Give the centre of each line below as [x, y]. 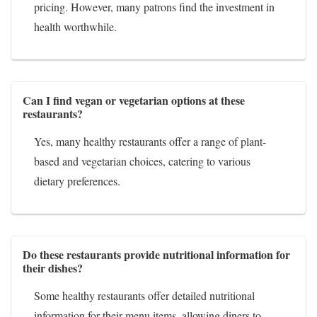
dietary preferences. [77, 180]
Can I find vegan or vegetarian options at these [134, 100]
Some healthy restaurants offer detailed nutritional [144, 295]
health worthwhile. [75, 26]
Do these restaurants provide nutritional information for [156, 254]
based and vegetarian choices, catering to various [142, 161]
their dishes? [53, 267]
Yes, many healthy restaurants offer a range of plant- [150, 141]
